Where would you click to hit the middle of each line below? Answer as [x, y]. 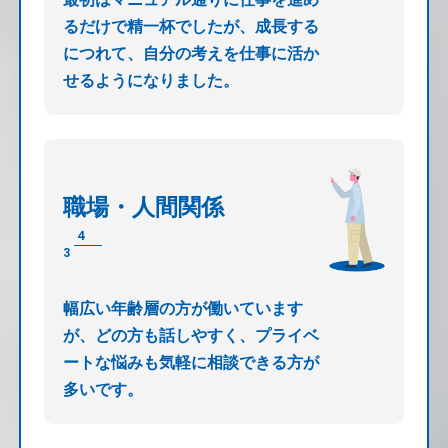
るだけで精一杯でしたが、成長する [190, 25]
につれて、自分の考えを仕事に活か [190, 52]
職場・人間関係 [143, 205]
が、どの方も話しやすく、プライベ [190, 335]
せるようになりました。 [150, 79]
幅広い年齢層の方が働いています [182, 308]
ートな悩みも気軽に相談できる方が [190, 362]
